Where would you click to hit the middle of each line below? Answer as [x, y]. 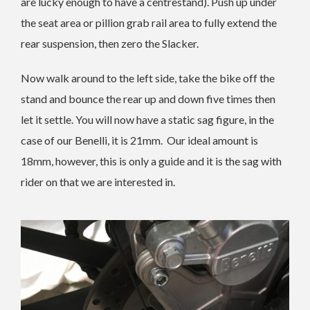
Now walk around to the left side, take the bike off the [148, 77]
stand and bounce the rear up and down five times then [148, 98]
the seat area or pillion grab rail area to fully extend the [149, 22]
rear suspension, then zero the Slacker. [110, 43]
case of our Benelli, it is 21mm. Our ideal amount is [139, 140]
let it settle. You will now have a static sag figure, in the [147, 119]
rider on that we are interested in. [98, 181]
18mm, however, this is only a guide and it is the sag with [151, 161]
